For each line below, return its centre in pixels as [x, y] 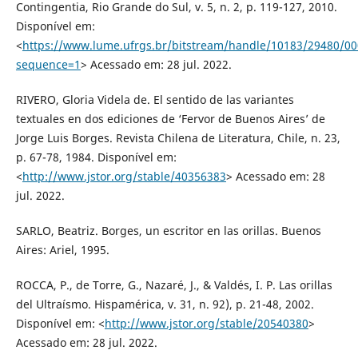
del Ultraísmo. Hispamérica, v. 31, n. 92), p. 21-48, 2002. [165, 304]
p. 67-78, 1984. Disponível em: [96, 157]
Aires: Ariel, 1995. [62, 249]
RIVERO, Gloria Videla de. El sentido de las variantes [155, 99]
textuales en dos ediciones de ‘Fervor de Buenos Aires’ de [170, 118]
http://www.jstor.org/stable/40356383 [124, 176]
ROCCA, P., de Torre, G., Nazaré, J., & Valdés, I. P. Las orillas [174, 284]
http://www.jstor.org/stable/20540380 [206, 323]
